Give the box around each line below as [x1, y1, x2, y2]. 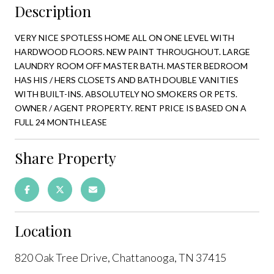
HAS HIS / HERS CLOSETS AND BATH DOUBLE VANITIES [15, 74, 239, 85]
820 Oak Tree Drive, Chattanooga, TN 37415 [15, 250, 226, 264]
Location [15, 220, 72, 240]
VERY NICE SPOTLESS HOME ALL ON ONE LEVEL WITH [15, 32, 234, 43]
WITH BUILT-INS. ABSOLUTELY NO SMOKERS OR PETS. [15, 88, 237, 99]
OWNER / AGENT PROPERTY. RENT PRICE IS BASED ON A [15, 102, 246, 113]
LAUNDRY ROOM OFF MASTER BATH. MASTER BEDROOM [15, 60, 248, 71]
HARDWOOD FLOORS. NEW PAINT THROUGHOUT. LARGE [15, 46, 250, 57]
